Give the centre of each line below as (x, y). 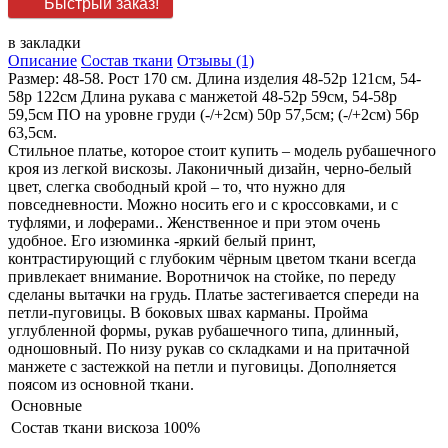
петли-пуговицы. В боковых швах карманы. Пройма (188, 313)
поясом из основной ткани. (103, 385)
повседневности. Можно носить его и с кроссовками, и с (203, 205)
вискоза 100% (153, 428)
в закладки (44, 43)
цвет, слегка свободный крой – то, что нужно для (176, 187)
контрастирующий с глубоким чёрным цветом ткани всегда (212, 259)
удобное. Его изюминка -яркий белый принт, (162, 241)
